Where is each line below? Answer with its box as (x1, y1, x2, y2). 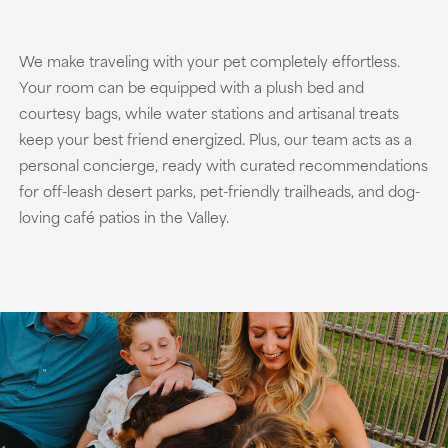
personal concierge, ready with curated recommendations (18, 153, 428, 176)
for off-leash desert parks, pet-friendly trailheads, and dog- (18, 179, 420, 202)
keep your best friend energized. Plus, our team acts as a (18, 127, 412, 150)
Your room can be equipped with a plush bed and (18, 75, 364, 98)
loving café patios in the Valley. (18, 205, 229, 228)
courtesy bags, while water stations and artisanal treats (18, 101, 399, 124)
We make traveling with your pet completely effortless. (18, 49, 400, 72)
